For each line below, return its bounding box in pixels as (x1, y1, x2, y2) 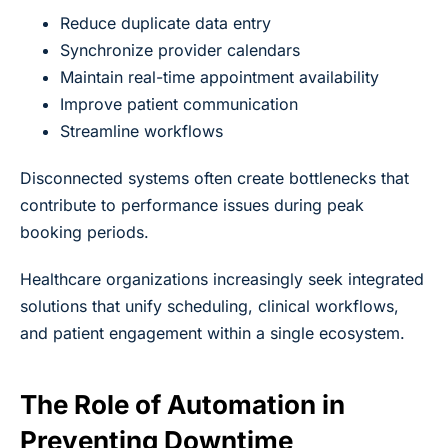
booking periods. (20, 221, 149, 242)
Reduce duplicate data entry (60, 12, 271, 33)
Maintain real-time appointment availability (60, 66, 379, 87)
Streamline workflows (60, 120, 223, 141)
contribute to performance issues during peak (20, 194, 364, 215)
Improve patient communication (60, 93, 298, 114)
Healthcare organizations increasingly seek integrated (20, 268, 424, 289)
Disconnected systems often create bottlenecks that (20, 167, 409, 188)
